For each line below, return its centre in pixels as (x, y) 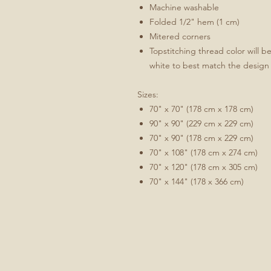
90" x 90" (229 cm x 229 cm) (201, 123)
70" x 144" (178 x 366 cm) (197, 181)
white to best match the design (209, 65)
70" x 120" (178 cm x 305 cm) (204, 167)
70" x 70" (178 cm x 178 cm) (201, 109)
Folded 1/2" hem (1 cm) (194, 22)
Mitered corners (180, 36)
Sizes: (148, 94)
